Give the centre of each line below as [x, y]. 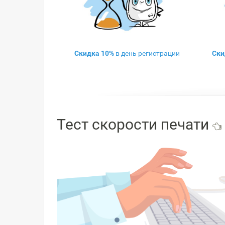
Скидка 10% [94, 53]
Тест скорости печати [135, 124]
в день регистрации [147, 53]
